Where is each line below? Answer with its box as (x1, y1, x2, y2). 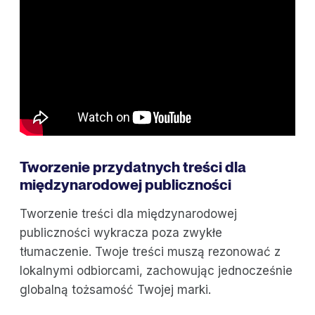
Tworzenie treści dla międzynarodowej (20, 207, 237, 221)
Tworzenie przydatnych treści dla (20, 158, 246, 176)
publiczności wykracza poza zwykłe (20, 226, 222, 240)
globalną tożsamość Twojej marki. (20, 283, 211, 297)
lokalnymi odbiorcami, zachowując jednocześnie (20, 264, 292, 278)
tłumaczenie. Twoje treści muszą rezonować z (20, 245, 281, 259)
